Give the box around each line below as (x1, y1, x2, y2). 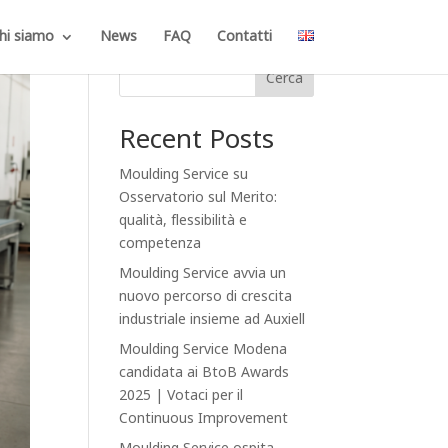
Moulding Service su (119, 164, 249, 185)
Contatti (216, 26, 272, 47)
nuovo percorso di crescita (119, 286, 293, 307)
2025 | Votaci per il (119, 385, 244, 406)
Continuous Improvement (119, 408, 289, 429)
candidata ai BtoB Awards (119, 362, 290, 383)
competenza (119, 233, 202, 254)
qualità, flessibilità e (119, 210, 248, 231)
